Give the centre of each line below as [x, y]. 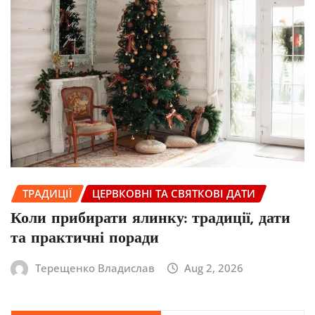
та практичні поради [85, 238]
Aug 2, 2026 [214, 268]
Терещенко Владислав [95, 268]
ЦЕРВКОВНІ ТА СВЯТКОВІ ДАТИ [174, 194]
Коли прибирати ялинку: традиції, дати [150, 219]
